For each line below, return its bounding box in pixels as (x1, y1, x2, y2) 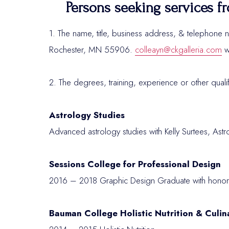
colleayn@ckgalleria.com (135, 43, 222, 56)
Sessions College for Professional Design (49, 158, 223, 170)
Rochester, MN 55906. (49, 43, 135, 56)
